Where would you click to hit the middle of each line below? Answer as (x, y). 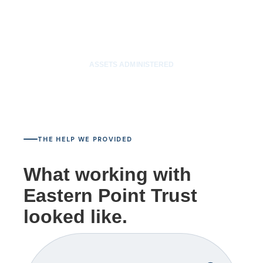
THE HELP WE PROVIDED (85, 139)
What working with (107, 174)
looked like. (75, 217)
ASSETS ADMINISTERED (131, 65)
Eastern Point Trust (110, 195)
